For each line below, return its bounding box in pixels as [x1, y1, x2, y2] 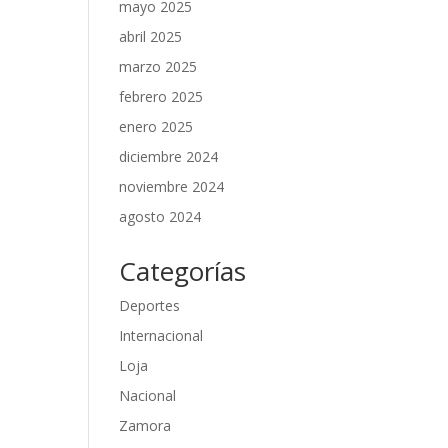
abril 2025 [119, 27, 183, 46]
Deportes [119, 296, 181, 315]
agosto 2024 [119, 207, 202, 226]
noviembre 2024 [119, 177, 225, 196]
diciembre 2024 [119, 147, 219, 166]
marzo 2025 [119, 57, 198, 76]
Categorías [119, 253, 247, 289]
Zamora [119, 416, 172, 435]
